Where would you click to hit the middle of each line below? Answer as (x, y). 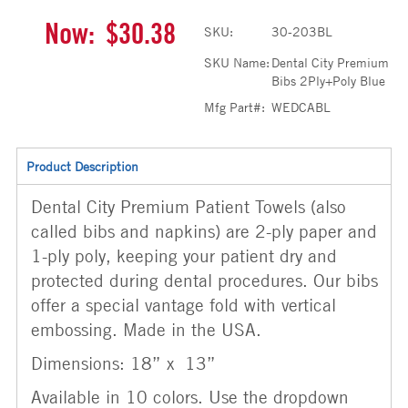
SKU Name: (237, 62)
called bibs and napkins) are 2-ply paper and (204, 231)
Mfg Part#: (235, 107)
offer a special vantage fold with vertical (184, 305)
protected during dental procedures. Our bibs (204, 280)
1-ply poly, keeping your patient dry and (184, 255)
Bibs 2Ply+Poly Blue (329, 81)
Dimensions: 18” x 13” (126, 363)
